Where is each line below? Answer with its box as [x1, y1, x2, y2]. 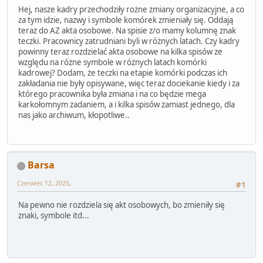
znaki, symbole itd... [18, 210, 89, 221]
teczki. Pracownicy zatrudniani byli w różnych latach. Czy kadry [18, 35, 240, 46]
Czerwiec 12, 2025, [17, 178, 71, 188]
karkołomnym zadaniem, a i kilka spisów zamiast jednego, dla [18, 99, 235, 110]
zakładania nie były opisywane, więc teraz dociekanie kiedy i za [18, 77, 240, 89]
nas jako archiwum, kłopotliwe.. [18, 109, 130, 120]
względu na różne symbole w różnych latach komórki [18, 56, 207, 68]
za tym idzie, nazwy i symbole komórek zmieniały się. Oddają [18, 14, 233, 25]
